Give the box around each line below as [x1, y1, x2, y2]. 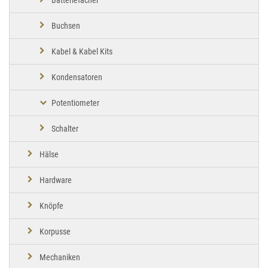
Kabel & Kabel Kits [51, 46, 112, 56]
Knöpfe [39, 200, 63, 211]
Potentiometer [51, 98, 99, 108]
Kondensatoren [51, 72, 102, 82]
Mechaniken [39, 252, 80, 262]
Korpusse [39, 226, 71, 236]
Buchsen [51, 20, 80, 31]
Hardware [39, 175, 72, 185]
